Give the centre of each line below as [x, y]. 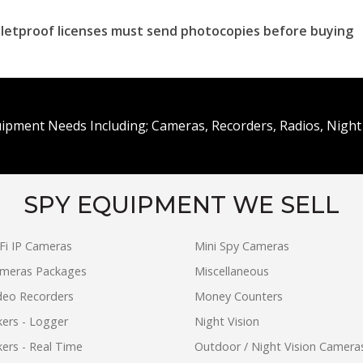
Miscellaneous [232, 271]
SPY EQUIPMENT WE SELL [181, 205]
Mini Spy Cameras [242, 246]
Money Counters [239, 297]
